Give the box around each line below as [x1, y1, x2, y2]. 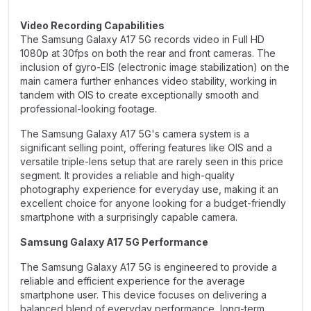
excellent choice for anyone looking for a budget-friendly [20, 197, 286, 209]
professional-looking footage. [20, 103, 157, 115]
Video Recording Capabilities [20, 19, 165, 31]
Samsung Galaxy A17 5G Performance [20, 236, 210, 248]
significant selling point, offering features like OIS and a [20, 142, 272, 153]
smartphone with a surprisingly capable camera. [20, 211, 237, 223]
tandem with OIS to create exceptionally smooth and [20, 89, 259, 101]
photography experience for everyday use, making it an [20, 183, 278, 195]
